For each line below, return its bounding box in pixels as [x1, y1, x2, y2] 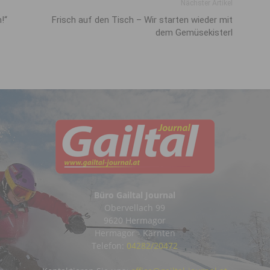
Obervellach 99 [104, 202, 166, 213]
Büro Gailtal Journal [94, 189, 176, 201]
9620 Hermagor [104, 215, 166, 226]
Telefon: [92, 240, 127, 251]
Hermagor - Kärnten [94, 227, 175, 239]
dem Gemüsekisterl [155, 27, 233, 38]
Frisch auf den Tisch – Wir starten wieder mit [52, 14, 233, 25]
